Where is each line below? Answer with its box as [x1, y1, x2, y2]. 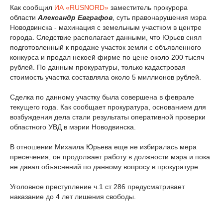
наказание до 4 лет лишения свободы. [10, 193, 136, 201]
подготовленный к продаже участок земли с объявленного [10, 43, 201, 51]
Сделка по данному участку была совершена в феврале [10, 93, 194, 101]
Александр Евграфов [38, 13, 112, 21]
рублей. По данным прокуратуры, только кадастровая [10, 63, 186, 71]
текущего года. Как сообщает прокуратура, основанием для [10, 103, 206, 111]
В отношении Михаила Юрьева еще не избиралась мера [10, 143, 197, 151]
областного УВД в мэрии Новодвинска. [10, 123, 136, 131]
